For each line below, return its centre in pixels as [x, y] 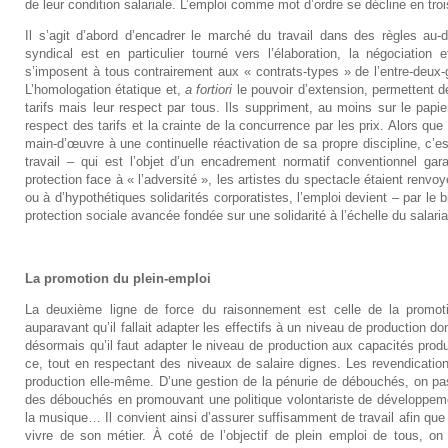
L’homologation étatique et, [105, 90]
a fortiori [209, 90]
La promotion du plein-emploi [118, 279]
